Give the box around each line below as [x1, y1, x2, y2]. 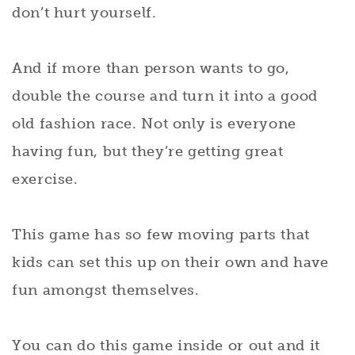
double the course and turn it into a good [12, 86, 318, 105]
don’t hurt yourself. [12, 3, 157, 21]
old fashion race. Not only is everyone [12, 114, 296, 132]
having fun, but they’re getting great [12, 142, 284, 160]
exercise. [12, 170, 78, 188]
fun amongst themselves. [12, 281, 200, 299]
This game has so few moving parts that [12, 225, 310, 243]
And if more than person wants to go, [12, 59, 290, 77]
